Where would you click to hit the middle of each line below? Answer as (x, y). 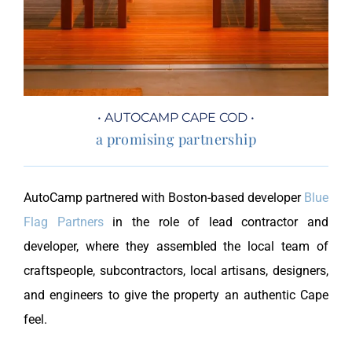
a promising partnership (176, 139)
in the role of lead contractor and (216, 222)
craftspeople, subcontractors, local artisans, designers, (176, 271)
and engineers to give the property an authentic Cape (176, 295)
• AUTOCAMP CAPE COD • (176, 118)
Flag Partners (64, 222)
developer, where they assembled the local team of (176, 247)
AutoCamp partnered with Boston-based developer (164, 198)
